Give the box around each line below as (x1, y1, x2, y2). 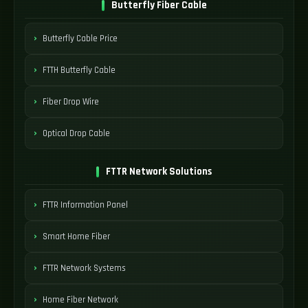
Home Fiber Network (43, 294, 118, 305)
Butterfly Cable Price (43, 32, 118, 44)
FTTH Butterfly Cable (43, 64, 115, 76)
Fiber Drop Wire (43, 96, 99, 107)
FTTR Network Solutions (106, 165, 212, 178)
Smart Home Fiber (43, 230, 110, 242)
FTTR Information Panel (43, 199, 128, 210)
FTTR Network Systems (43, 262, 126, 274)
